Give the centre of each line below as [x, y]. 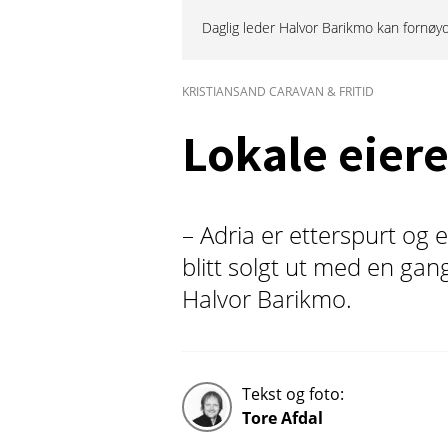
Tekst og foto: [293, 393]
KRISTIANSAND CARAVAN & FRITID [278, 91]
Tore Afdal [282, 417]
